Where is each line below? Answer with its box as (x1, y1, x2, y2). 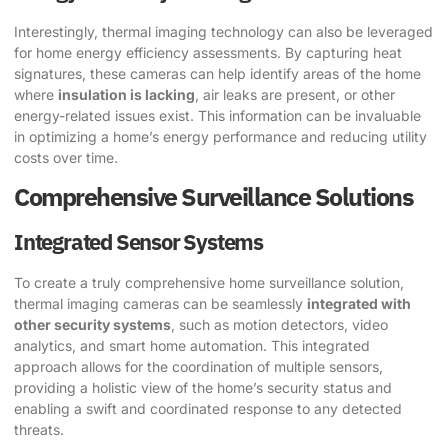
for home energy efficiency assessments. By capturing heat (14, 43, 402, 61)
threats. (14, 420, 64, 438)
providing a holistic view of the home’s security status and (14, 378, 392, 396)
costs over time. (14, 148, 118, 166)
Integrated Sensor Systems (14, 226, 263, 256)
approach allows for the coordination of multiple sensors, (14, 357, 383, 375)
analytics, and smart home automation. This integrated (14, 336, 370, 354)
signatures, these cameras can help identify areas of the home (14, 64, 421, 82)
